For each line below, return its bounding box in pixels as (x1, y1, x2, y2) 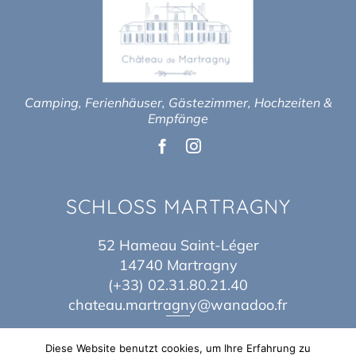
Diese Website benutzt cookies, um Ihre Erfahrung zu (45, 342, 311, 354)
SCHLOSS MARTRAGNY (65, 194, 291, 219)
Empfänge (148, 110, 208, 127)
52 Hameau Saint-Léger (97, 236, 259, 255)
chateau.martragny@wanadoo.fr (68, 296, 288, 315)
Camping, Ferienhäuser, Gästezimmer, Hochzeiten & (24, 95, 332, 111)
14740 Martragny (118, 256, 238, 275)
